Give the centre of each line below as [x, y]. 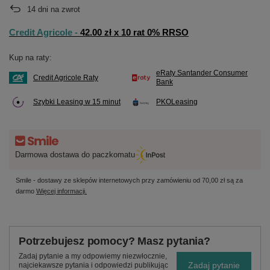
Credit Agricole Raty [66, 77]
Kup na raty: [30, 58]
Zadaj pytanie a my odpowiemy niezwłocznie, [93, 256]
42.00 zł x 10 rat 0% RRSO [134, 32]
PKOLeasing [177, 102]
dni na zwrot [58, 9]
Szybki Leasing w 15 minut [77, 102]
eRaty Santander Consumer [202, 73]
